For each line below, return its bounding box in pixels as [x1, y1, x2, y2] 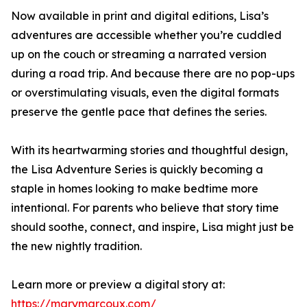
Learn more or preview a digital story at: [11, 278, 225, 292]
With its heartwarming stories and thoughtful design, [11, 143, 288, 158]
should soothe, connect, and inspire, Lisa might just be [11, 220, 294, 234]
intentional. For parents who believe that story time [11, 201, 279, 215]
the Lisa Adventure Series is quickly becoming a [11, 162, 263, 177]
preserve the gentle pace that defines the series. [11, 105, 267, 119]
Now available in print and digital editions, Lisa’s [11, 9, 269, 23]
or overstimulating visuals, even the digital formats [11, 86, 279, 100]
